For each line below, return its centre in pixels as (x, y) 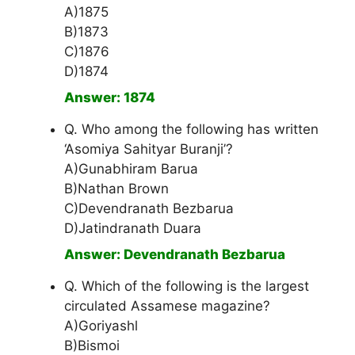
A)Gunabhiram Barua (131, 169)
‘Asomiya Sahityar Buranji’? (149, 149)
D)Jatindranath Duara (133, 229)
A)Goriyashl (101, 326)
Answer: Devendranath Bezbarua (175, 255)
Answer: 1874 (110, 98)
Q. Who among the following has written (191, 130)
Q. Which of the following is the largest (187, 286)
